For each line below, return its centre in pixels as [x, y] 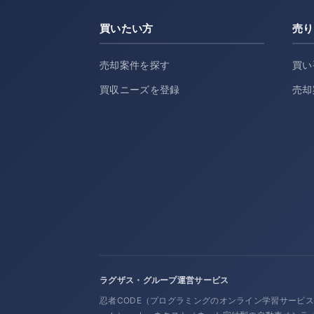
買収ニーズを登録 [140, 90]
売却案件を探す [135, 65]
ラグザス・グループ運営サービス [164, 280]
